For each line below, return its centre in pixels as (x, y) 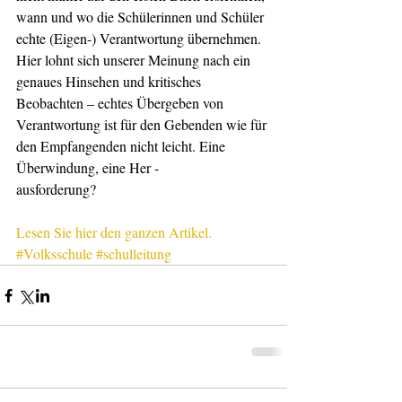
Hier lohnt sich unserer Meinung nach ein (135, 60)
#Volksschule (54, 253)
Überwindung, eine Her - (87, 167)
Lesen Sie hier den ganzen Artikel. (116, 232)
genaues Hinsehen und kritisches (110, 81)
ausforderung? (56, 189)
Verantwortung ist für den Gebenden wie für (143, 124)
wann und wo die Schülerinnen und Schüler (142, 17)
